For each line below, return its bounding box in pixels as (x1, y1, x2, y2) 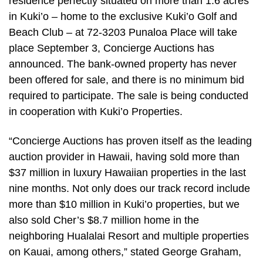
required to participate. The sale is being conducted (9, 90, 248, 102)
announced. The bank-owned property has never (9, 58, 237, 70)
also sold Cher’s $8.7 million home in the (9, 214, 199, 226)
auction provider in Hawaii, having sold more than (9, 150, 240, 163)
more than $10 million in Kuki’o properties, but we (9, 198, 240, 210)
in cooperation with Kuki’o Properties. (9, 106, 183, 118)
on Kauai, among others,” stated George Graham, (9, 245, 241, 258)
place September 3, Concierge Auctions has (9, 42, 214, 55)
